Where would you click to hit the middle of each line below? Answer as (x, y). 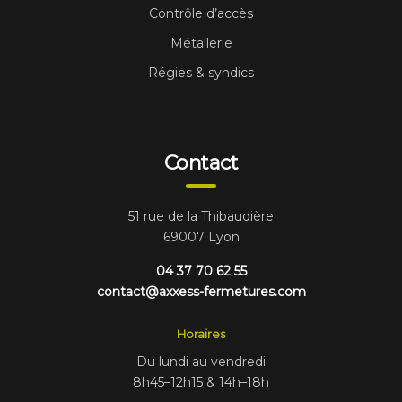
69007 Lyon (201, 236)
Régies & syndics (201, 72)
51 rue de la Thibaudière (201, 216)
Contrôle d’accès (201, 13)
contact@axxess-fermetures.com (201, 291)
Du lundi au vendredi (201, 361)
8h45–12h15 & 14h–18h (201, 382)
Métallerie (201, 43)
